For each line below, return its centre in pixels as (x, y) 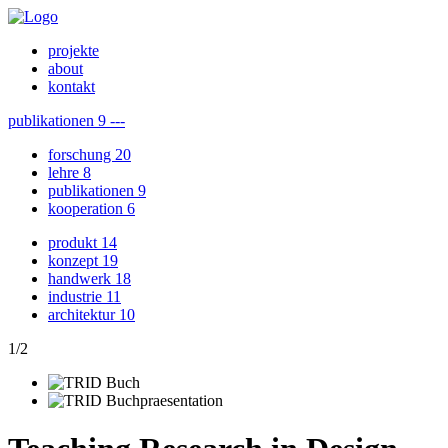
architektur (83, 314)
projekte (73, 50)
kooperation (87, 208)
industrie (77, 296)
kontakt (71, 86)
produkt (74, 242)
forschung (81, 154)
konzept (75, 260)
